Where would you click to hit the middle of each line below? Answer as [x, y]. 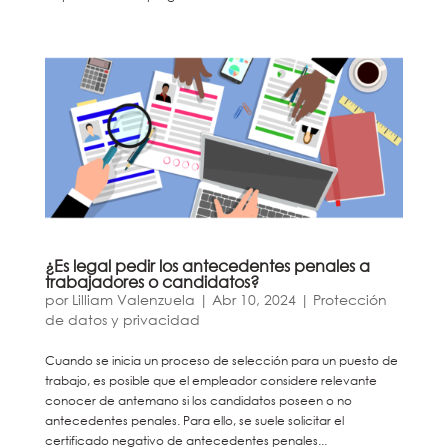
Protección [349, 299]
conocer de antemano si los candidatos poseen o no [198, 400]
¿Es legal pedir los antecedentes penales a [207, 265]
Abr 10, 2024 [253, 299]
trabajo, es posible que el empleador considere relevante [210, 380]
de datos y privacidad [122, 319]
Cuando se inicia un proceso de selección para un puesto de [221, 360]
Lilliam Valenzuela [133, 299]
